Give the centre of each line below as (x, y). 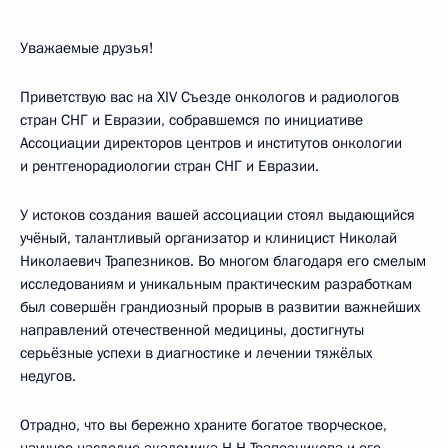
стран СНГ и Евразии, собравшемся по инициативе (191, 120)
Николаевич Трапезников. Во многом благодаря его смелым (223, 261)
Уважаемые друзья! (87, 48)
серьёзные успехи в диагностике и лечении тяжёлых (196, 353)
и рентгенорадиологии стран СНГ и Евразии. (169, 166)
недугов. (48, 376)
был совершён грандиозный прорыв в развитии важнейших (220, 307)
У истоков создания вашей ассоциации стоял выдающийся (217, 215)
